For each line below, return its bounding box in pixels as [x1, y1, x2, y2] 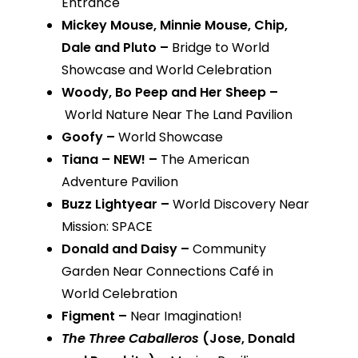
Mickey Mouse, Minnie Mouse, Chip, [61, 16, 288, 35]
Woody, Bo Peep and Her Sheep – [61, 83, 278, 102]
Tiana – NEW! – [61, 150, 161, 169]
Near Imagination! [129, 307, 242, 326]
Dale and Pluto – [61, 38, 172, 58]
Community [192, 240, 266, 259]
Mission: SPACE [61, 217, 153, 237]
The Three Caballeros [61, 329, 199, 348]
